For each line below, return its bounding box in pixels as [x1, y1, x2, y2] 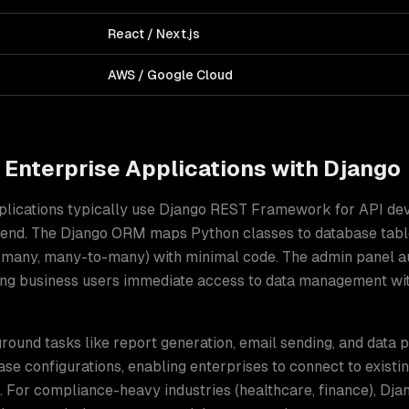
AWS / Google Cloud [108, 68, 233, 82]
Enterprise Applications [5, 156, 267, 181]
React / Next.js [108, 26, 200, 41]
